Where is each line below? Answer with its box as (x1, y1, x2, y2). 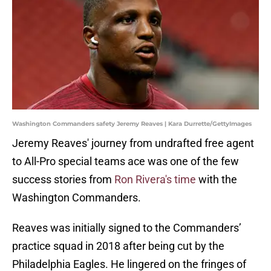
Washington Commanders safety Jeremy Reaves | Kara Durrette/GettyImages (12, 120, 252, 128)
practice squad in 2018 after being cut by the (12, 240, 224, 253)
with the (196, 173, 237, 186)
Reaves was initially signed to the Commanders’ (12, 221, 241, 235)
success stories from (12, 173, 114, 186)
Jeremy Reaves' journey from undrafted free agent (12, 137, 254, 150)
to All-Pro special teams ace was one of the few (12, 155, 239, 168)
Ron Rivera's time (114, 173, 196, 186)
